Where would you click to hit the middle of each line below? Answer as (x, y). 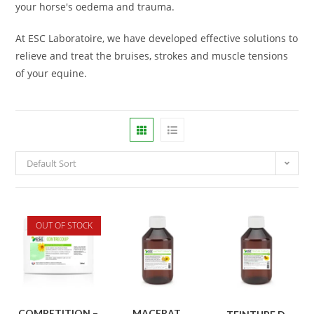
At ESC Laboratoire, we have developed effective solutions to (157, 38)
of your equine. (52, 73)
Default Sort (52, 163)
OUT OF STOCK (64, 225)
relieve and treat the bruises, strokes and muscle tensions (152, 55)
